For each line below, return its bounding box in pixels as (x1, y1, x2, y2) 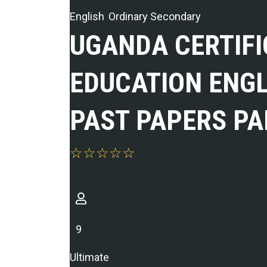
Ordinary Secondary (108, 10, 201, 23)
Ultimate (70, 251, 109, 263)
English (70, 10, 104, 23)
